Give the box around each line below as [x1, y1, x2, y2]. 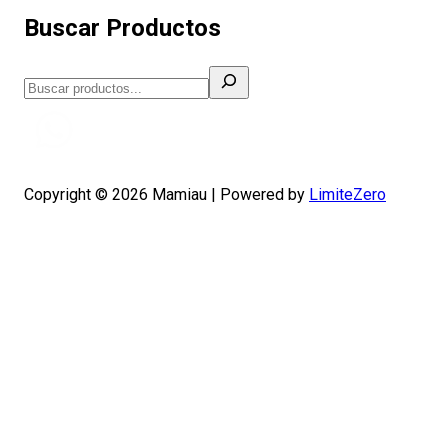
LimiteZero [309, 185, 386, 205]
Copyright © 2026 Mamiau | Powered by [24, 185, 309, 205]
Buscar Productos [24, 14, 221, 43]
